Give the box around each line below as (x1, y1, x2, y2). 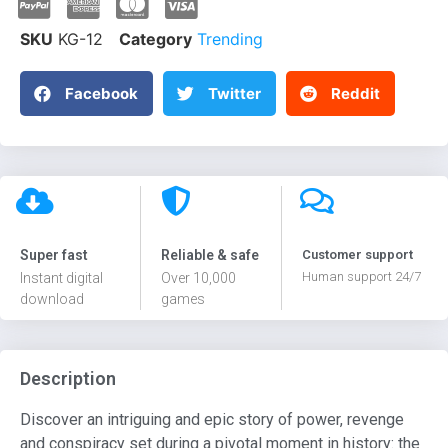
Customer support (302, 247, 414, 263)
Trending (197, 29, 263, 50)
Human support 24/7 (302, 269, 422, 285)
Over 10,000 (161, 270, 237, 287)
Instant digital (20, 270, 103, 287)
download (20, 291, 84, 308)
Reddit (331, 83, 380, 103)
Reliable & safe (161, 247, 260, 264)
